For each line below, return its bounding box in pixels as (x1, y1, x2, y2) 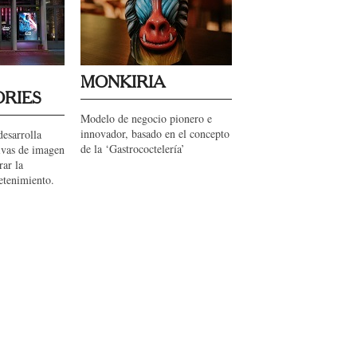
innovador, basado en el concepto (80, 126, 229, 141)
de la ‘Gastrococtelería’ (80, 141, 185, 156)
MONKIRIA (80, 75, 165, 91)
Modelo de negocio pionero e (80, 111, 212, 126)
